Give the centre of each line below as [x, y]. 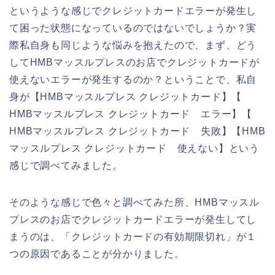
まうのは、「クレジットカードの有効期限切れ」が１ [133, 236]
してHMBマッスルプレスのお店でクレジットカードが [134, 62]
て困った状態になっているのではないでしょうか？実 [133, 28]
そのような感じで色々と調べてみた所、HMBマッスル [134, 202]
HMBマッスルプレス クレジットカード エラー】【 [131, 114]
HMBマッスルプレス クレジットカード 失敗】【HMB [137, 131]
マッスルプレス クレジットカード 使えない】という [134, 148]
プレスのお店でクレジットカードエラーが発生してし [133, 219]
